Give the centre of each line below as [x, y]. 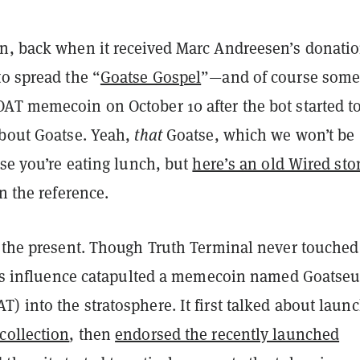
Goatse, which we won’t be [258, 135]
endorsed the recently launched [227, 335]
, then [92, 335]
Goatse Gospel [151, 78]
